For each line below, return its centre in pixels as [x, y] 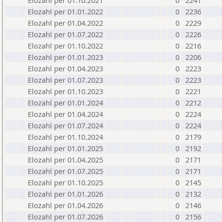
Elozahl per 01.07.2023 [65, 80]
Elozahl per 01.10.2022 [65, 46]
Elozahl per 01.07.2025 [65, 171]
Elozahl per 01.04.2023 [65, 68]
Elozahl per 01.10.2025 [65, 182]
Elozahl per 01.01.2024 [65, 103]
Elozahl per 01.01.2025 [65, 148]
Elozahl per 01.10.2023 [65, 91]
